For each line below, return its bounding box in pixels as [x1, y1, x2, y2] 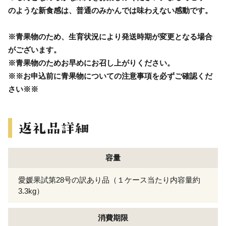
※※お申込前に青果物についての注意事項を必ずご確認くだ [8, 71, 212, 80]
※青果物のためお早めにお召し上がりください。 [8, 58, 175, 67]
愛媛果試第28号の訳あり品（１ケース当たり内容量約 [18, 175, 200, 184]
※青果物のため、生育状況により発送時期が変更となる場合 [8, 32, 212, 41]
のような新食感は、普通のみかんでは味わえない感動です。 [8, 6, 212, 15]
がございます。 [8, 45, 61, 54]
